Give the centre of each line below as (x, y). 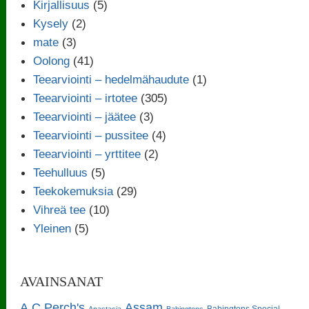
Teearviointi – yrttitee (87, 153)
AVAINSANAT (62, 281)
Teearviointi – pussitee (91, 135)
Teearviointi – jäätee (85, 116)
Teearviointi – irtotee (86, 98)
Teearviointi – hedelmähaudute (111, 79)
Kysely (51, 23)
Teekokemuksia (73, 191)
